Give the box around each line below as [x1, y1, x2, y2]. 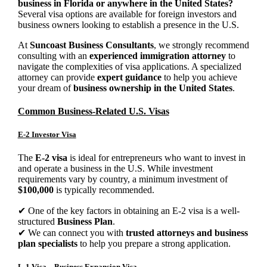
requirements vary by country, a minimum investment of [17, 174, 228, 185]
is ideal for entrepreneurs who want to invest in [67, 153, 246, 163]
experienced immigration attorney [89, 50, 226, 61]
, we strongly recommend [153, 39, 249, 50]
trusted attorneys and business [125, 228, 248, 238]
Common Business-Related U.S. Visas [17, 105, 169, 116]
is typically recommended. [53, 185, 154, 195]
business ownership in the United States [73, 82, 232, 93]
